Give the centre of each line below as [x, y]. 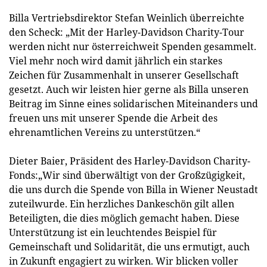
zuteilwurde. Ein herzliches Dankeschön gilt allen [122, 204]
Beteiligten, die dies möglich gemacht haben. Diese [124, 218]
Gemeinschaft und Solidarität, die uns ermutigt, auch [129, 247]
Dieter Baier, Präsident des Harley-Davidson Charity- [130, 161]
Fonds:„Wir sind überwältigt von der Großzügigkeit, [127, 175]
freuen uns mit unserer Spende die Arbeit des [113, 118]
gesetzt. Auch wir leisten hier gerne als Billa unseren [129, 89]
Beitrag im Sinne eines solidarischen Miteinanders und [133, 104]
